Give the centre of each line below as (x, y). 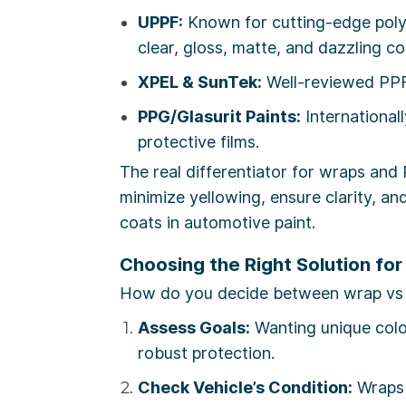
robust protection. (206, 353)
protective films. (198, 142)
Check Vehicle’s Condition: (245, 388)
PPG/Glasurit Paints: (219, 117)
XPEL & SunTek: (200, 82)
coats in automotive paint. (217, 223)
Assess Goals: (194, 328)
